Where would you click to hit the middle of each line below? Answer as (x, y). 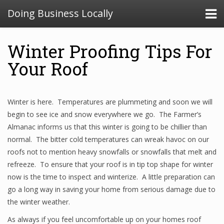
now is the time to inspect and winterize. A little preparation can (111, 177)
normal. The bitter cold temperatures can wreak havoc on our (108, 139)
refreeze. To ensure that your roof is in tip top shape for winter (110, 164)
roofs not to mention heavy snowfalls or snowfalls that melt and (112, 152)
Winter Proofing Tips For (110, 51)
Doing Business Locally (60, 13)
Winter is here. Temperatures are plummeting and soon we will (110, 102)
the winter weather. (39, 202)
